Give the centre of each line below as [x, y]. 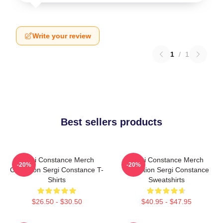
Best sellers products [111, 122]
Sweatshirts [166, 180]
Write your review [62, 36]
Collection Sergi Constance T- [57, 170]
